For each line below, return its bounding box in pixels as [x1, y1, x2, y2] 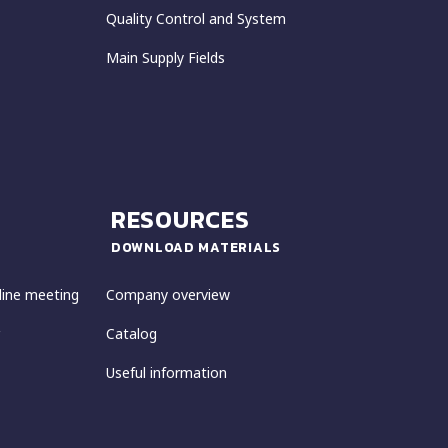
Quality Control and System [106, 8, 286, 28]
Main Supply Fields [106, 47, 225, 67]
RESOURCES [111, 201, 250, 237]
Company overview [106, 284, 230, 304]
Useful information [106, 362, 227, 382]
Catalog [106, 323, 157, 343]
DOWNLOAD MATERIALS [111, 236, 281, 257]
